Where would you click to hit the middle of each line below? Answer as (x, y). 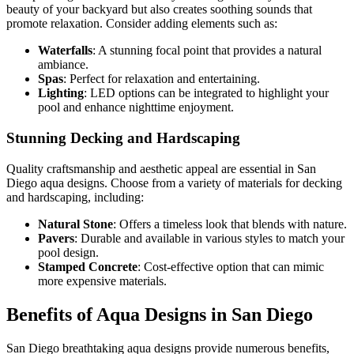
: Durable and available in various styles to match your (209, 238)
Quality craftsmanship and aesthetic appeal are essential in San (161, 168)
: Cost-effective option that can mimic (231, 266)
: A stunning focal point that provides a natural (207, 51)
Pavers (56, 238)
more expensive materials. (102, 281)
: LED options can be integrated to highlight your (206, 93)
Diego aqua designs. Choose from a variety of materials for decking (174, 183)
